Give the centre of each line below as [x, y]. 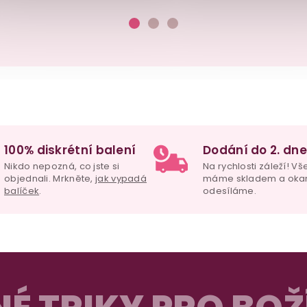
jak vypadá [121, 179]
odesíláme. [230, 191]
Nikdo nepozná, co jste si [62, 167]
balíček [22, 191]
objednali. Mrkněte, [50, 179]
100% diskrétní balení [70, 150]
